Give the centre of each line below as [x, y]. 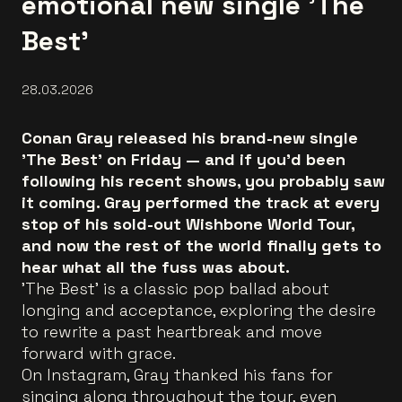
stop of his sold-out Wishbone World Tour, [188, 224]
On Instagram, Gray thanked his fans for [177, 375]
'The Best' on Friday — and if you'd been [184, 159]
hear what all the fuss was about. [156, 267]
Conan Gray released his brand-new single [190, 138]
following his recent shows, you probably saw [203, 181]
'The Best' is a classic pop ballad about [175, 288]
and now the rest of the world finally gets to [201, 245]
